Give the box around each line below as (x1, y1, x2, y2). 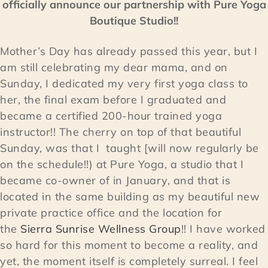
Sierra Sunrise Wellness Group (20, 222, 181, 236)
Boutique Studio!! (90, 14, 178, 28)
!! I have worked (181, 222, 266, 236)
